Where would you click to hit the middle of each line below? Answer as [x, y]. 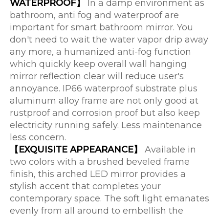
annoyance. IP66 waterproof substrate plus [104, 88]
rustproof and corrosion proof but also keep [105, 113]
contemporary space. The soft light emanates [109, 198]
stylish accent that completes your [85, 186]
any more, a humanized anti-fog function [100, 52]
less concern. [38, 137]
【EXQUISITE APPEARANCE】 [77, 150]
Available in [170, 150]
